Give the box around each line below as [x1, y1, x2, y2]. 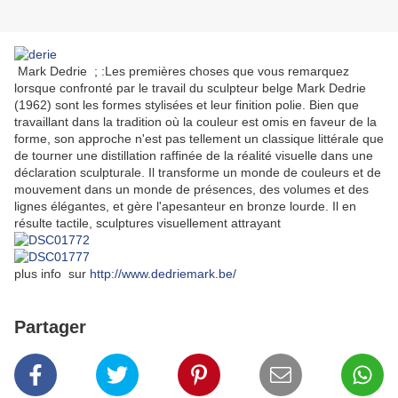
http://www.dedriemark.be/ [90, 267, 236, 282]
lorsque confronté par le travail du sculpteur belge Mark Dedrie [14, 81, 366, 96]
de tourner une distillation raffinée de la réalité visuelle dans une [14, 148, 373, 163]
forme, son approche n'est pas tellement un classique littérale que [14, 131, 384, 147]
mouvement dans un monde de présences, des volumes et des [14, 182, 369, 197]
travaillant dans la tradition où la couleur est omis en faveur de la [14, 115, 377, 130]
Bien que [309, 98, 359, 113]
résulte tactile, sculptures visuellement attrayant [14, 216, 281, 231]
